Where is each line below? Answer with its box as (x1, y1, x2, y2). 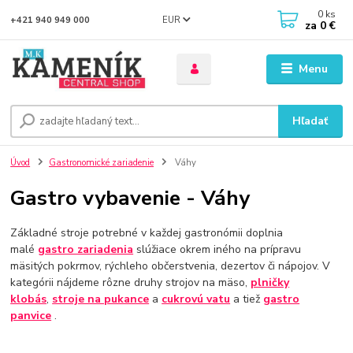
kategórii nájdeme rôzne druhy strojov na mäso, (10, 274, 251, 290)
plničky (251, 274, 290, 290)
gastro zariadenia (38, 241, 134, 257)
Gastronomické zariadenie (49, 157, 154, 169)
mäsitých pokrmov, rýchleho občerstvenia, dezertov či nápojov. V (10, 258, 331, 273)
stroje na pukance (52, 291, 150, 307)
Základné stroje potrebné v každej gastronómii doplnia (10, 225, 284, 240)
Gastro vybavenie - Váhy (10, 184, 251, 212)
